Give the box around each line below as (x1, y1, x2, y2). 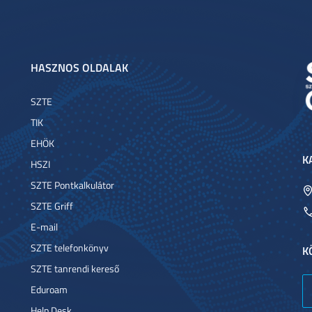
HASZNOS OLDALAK (31, 59, 128, 75)
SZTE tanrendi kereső (31, 262, 119, 275)
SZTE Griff (31, 199, 73, 212)
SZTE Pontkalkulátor (31, 178, 114, 192)
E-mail (31, 220, 58, 233)
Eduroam (31, 283, 68, 296)
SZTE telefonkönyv (31, 241, 109, 254)
